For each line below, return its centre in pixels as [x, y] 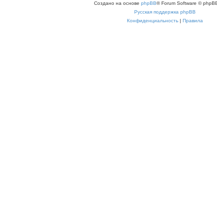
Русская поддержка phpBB [165, 12]
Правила [193, 20]
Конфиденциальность [153, 20]
